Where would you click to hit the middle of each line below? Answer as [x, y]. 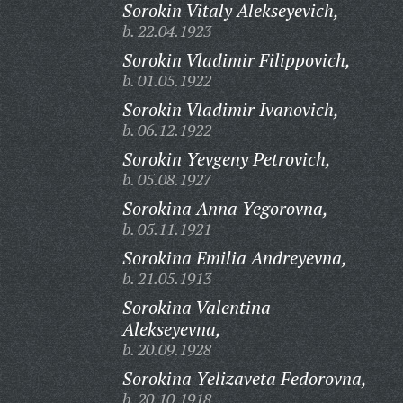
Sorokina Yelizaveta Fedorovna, [244, 378]
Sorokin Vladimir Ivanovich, [230, 109]
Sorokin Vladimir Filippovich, [236, 60]
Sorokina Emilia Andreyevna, [234, 258]
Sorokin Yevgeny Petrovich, [226, 159]
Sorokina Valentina [196, 307]
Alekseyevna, [171, 329]
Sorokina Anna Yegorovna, [225, 208]
